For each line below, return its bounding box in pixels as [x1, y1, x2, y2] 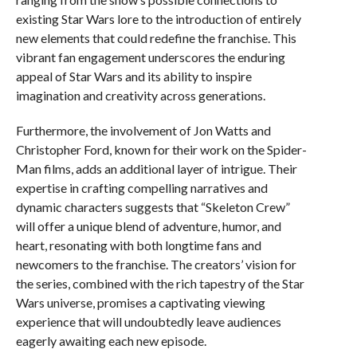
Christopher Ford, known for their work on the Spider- [15, 142, 307, 157]
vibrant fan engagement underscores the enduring [15, 49, 285, 65]
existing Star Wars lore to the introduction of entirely [15, 11, 301, 26]
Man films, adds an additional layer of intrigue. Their [15, 161, 297, 176]
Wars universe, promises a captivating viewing [15, 295, 265, 310]
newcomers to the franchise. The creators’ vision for [15, 257, 296, 272]
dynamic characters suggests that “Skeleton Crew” [15, 199, 290, 214]
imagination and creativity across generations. [15, 88, 265, 103]
